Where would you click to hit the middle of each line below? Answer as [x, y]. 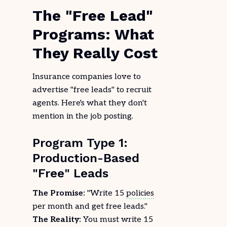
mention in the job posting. [83, 116]
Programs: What [93, 34]
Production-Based [86, 158]
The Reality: [57, 220]
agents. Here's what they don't [90, 103]
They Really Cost [95, 53]
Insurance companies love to [87, 77]
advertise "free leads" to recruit [92, 90]
